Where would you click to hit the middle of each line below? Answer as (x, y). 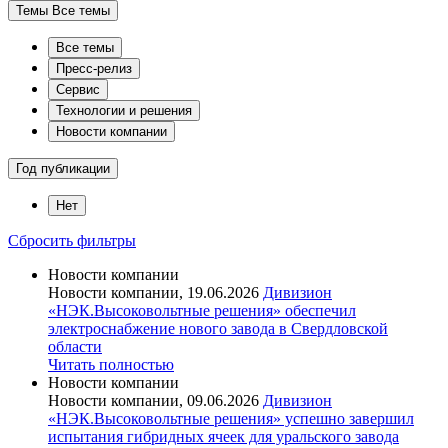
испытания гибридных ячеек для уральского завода (223, 436)
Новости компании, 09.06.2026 (155, 400)
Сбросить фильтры (72, 240)
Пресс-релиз (94, 68)
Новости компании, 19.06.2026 (155, 292)
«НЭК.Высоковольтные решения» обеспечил (202, 310)
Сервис (78, 89)
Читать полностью (111, 364)
